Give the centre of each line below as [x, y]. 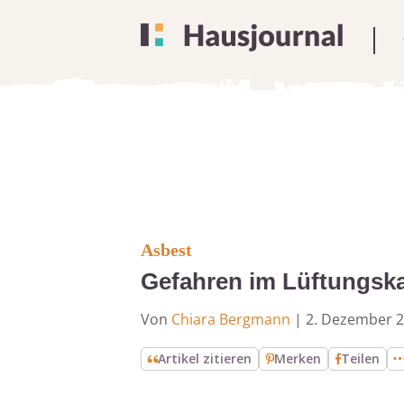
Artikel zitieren [205, 358]
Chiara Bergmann [231, 319]
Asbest [166, 250]
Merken [298, 358]
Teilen [361, 358]
